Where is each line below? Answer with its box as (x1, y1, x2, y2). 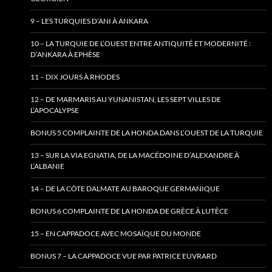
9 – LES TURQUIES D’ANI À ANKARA (30, 16, 148, 26)
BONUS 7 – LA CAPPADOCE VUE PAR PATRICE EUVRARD (30, 251, 217, 261)
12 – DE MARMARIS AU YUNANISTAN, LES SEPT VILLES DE (30, 95, 221, 104)
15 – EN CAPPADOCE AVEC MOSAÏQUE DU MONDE (30, 229, 201, 239)
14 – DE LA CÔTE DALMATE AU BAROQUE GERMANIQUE (30, 184, 220, 194)
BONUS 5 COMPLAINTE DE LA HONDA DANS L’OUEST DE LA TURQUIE (30, 128, 263, 138)
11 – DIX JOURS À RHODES (30, 72, 120, 82)
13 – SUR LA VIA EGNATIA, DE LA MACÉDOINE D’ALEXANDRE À (30, 151, 239, 160)
